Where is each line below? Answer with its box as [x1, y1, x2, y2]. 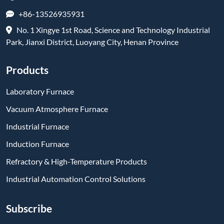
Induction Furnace [6, 139, 69, 149]
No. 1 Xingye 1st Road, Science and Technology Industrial [12, 25, 210, 35]
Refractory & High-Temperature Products [6, 156, 147, 166]
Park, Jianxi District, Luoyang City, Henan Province [6, 37, 178, 47]
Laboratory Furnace [6, 86, 74, 96]
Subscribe [6, 202, 52, 215]
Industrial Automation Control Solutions [6, 174, 145, 184]
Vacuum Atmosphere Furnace [6, 104, 108, 114]
